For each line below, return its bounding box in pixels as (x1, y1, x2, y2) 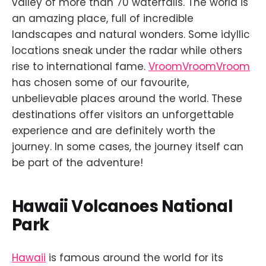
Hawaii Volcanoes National (12, 194, 233, 218)
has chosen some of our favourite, (12, 75, 189, 90)
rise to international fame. (12, 59, 148, 74)
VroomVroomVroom (148, 59, 250, 74)
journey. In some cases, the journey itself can (12, 140, 243, 154)
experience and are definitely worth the (12, 123, 216, 138)
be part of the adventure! (12, 156, 143, 170)
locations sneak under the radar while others (12, 43, 242, 58)
